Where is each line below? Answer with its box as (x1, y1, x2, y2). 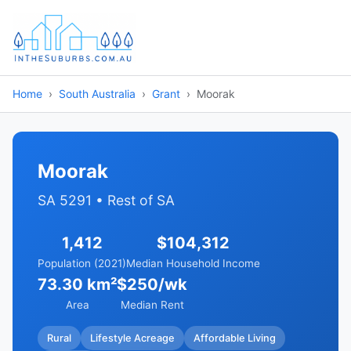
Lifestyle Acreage (90, 331, 175, 344)
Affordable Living (194, 331, 276, 344)
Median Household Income (126, 257, 260, 270)
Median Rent (120, 299, 184, 311)
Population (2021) (38, 257, 126, 270)
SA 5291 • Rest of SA (38, 192, 175, 208)
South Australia (59, 87, 136, 100)
